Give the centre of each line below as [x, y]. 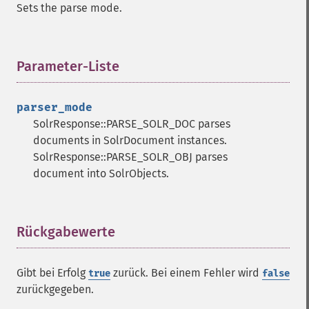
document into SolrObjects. [101, 173]
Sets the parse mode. [69, 8]
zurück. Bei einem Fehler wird [186, 273]
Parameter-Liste [68, 66]
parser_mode [54, 107]
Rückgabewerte [66, 232]
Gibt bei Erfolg [52, 273]
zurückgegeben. [55, 289]
